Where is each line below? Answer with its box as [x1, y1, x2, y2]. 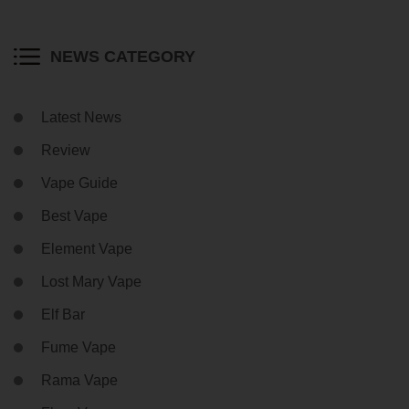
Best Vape [41, 207, 108, 224]
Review [41, 142, 90, 158]
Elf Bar [41, 306, 85, 322]
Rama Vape [41, 372, 118, 388]
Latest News [41, 109, 121, 125]
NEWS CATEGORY [50, 47, 195, 66]
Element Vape [41, 240, 132, 257]
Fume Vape [41, 339, 116, 355]
